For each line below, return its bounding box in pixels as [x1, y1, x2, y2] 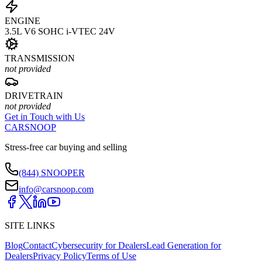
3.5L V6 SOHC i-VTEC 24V [5, 26, 115, 37]
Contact [23, 240, 51, 251]
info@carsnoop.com [19, 184, 94, 195]
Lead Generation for [146, 240, 221, 251]
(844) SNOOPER [19, 168, 85, 178]
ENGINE [5, 16, 40, 26]
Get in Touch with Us [5, 112, 85, 122]
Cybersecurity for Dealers [51, 240, 146, 251]
